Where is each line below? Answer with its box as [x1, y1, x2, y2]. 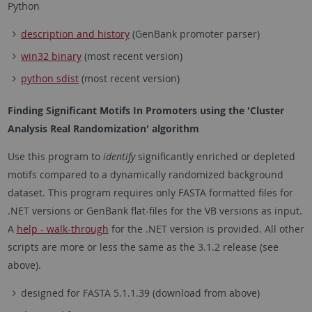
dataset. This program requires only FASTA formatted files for [7, 185, 293, 199]
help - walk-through [16, 221, 109, 235]
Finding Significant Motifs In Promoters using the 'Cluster [7, 103, 284, 117]
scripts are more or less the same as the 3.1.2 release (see [7, 240, 279, 253]
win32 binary [21, 49, 82, 63]
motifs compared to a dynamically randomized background [7, 167, 283, 181]
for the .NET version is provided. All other [108, 221, 304, 235]
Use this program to [7, 149, 103, 163]
